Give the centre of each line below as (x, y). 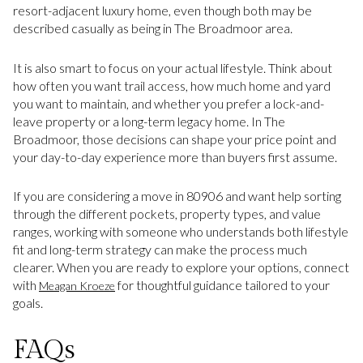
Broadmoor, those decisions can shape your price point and (175, 139)
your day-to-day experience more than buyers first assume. (175, 156)
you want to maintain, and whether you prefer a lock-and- (169, 103)
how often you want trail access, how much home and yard (172, 85)
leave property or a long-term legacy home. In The (149, 121)
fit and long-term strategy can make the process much (160, 250)
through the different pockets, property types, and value (167, 214)
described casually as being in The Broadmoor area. (153, 28)
